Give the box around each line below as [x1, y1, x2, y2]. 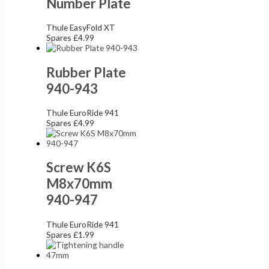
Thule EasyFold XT [46, 22, 116, 33]
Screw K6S [46, 159, 112, 176]
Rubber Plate [46, 64, 127, 80]
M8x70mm [46, 175, 113, 192]
